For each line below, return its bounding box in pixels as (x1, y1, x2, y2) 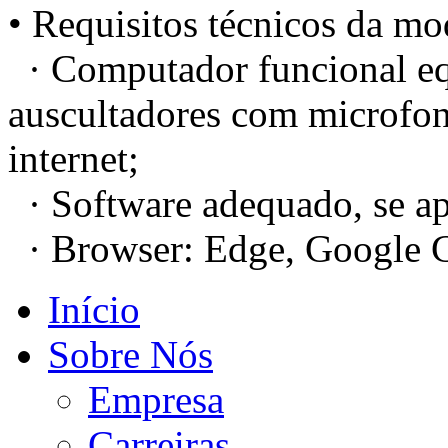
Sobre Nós (48, 333, 213, 377)
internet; (8, 137, 139, 181)
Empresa (88, 378, 224, 422)
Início (48, 288, 140, 332)
